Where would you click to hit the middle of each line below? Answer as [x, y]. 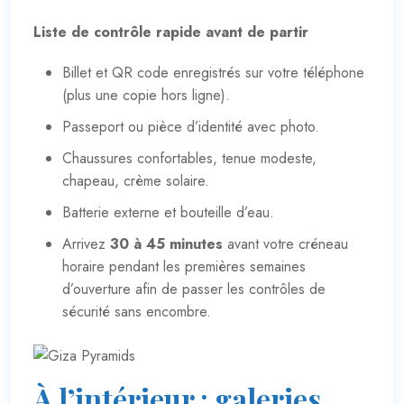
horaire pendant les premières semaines [184, 266]
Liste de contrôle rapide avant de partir [171, 32]
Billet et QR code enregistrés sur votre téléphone [213, 72]
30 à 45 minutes [166, 243]
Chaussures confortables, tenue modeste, [189, 158]
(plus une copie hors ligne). [146, 95]
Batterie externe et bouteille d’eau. [168, 212]
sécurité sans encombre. [137, 311]
